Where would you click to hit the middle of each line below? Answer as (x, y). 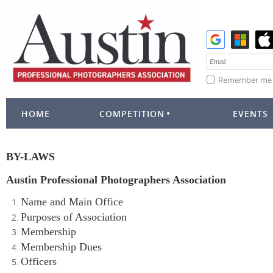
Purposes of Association (74, 217)
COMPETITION (132, 114)
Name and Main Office (72, 202)
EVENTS (250, 114)
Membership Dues (61, 246)
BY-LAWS (30, 157)
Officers (39, 261)
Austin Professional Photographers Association (116, 180)
